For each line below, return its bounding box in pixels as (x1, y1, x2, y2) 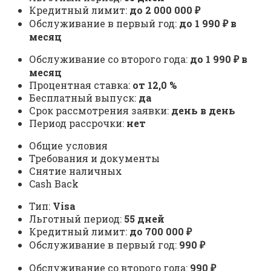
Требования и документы (29, 152, 160, 165)
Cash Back (29, 177, 79, 191)
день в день (171, 104, 235, 117)
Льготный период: (29, 212, 124, 226)
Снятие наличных (29, 165, 122, 178)
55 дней (124, 212, 165, 226)
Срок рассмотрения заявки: (29, 104, 171, 117)
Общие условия (29, 139, 108, 152)
